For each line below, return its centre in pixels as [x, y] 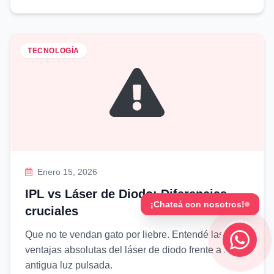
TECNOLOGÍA [54, 51]
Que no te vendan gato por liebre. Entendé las [124, 235]
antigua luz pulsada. [69, 265]
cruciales [52, 211]
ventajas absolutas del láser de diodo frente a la [128, 250]
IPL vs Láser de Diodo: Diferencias [126, 194]
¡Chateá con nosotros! [198, 205]
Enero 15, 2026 [68, 172]
